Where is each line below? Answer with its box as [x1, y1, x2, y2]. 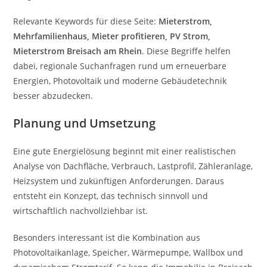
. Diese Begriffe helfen [142, 45, 231, 57]
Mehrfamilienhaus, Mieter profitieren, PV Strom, [13, 30, 211, 42]
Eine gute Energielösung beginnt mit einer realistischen [13, 145, 237, 157]
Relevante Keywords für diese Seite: [13, 15, 159, 27]
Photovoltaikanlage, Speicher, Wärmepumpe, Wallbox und [13, 247, 244, 258]
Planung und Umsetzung [13, 115, 156, 131]
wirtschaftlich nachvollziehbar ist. [13, 205, 148, 216]
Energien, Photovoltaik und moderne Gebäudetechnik [13, 75, 227, 86]
